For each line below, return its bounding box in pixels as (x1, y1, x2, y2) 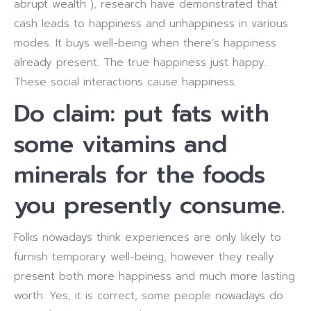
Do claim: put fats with (14, 96, 269, 131)
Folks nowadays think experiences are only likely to (14, 230, 281, 245)
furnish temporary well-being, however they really (14, 249, 274, 264)
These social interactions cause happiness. (14, 74, 237, 90)
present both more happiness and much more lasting (14, 269, 295, 284)
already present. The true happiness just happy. (14, 55, 267, 70)
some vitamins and (14, 126, 227, 162)
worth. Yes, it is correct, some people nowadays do (14, 288, 283, 303)
